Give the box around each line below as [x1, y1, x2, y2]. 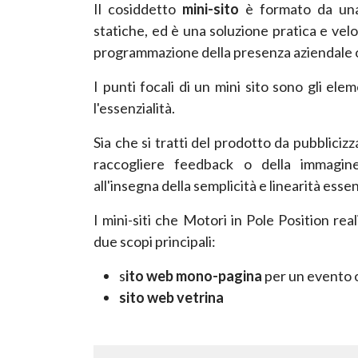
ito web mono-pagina [125, 266, 262, 284]
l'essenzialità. [93, 98, 175, 117]
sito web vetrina [119, 288, 224, 306]
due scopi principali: [93, 232, 216, 250]
